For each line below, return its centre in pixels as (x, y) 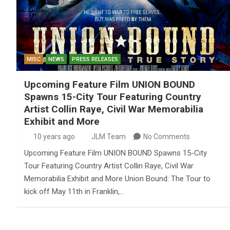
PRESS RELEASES (95, 60)
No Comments (167, 137)
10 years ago (54, 137)
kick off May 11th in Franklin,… (74, 192)
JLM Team (109, 137)
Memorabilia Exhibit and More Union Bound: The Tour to (117, 179)
